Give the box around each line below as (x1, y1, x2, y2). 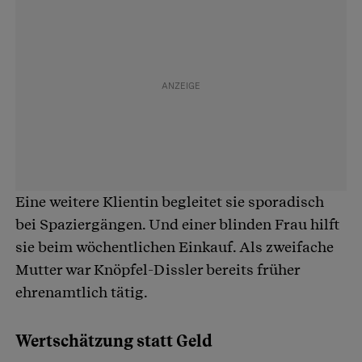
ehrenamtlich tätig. (15, 284, 148, 301)
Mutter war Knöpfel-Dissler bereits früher (15, 261, 300, 279)
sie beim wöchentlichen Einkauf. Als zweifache (15, 238, 334, 256)
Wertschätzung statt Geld (15, 331, 213, 351)
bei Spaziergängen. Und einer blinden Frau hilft (15, 216, 339, 234)
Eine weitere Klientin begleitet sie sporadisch (15, 193, 324, 211)
